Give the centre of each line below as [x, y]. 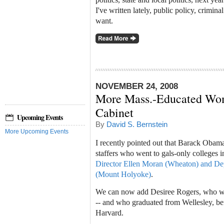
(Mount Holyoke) [123, 174]
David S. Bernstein [137, 125]
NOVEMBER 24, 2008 [137, 86]
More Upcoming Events [37, 131]
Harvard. [109, 213]
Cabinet [114, 113]
